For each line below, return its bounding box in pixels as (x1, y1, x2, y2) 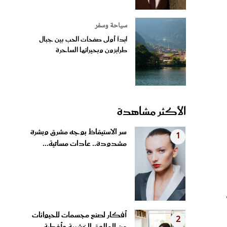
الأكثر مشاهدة (117, 102, 186, 121)
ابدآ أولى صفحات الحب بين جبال (39, 33, 127, 46)
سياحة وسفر (95, 19, 127, 32)
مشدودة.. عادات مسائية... (43, 137, 127, 150)
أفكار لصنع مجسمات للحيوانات (32, 209, 127, 222)
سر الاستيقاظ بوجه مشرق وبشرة (30, 125, 127, 139)
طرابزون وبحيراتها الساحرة (56, 44, 127, 56)
